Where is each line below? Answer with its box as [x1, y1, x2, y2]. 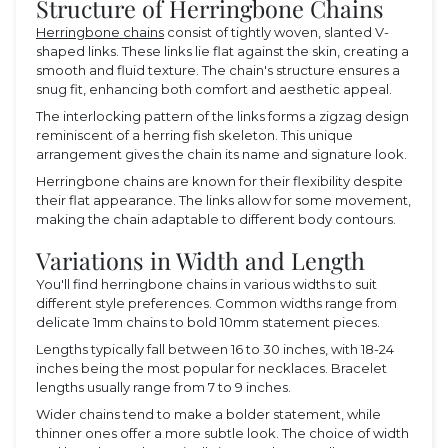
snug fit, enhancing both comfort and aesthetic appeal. [36, 80, 392, 97]
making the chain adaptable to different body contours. [36, 210, 396, 227]
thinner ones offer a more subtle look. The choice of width [36, 425, 409, 442]
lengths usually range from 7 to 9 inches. [36, 379, 291, 396]
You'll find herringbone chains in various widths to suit [36, 276, 377, 293]
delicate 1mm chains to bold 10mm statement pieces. [36, 314, 380, 331]
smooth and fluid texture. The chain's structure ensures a [36, 61, 400, 78]
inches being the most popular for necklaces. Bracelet [36, 360, 387, 377]
